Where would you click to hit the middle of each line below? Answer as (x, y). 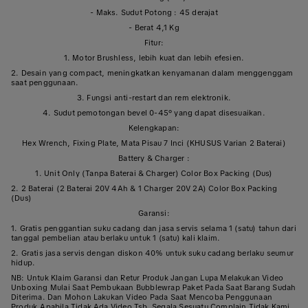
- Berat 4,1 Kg (154, 28)
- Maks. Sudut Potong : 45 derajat (154, 13)
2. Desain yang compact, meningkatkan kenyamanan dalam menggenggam (152, 73)
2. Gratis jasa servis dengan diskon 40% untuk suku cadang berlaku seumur (153, 253)
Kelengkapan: (154, 128)
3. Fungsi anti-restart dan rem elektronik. (154, 98)
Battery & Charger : (154, 158)
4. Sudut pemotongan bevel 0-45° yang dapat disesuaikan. (154, 113)
